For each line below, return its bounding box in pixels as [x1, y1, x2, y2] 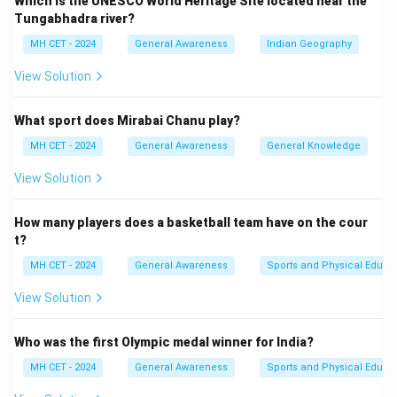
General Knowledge [267, 140, 361, 152]
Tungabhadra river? [14, 12, 135, 26]
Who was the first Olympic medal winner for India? [14, 335, 314, 349]
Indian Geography [267, 38, 352, 50]
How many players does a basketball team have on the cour [14, 215, 368, 230]
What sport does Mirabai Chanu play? [14, 113, 240, 128]
